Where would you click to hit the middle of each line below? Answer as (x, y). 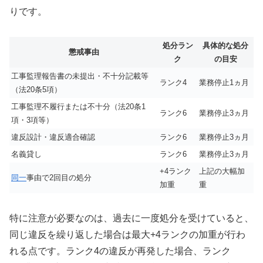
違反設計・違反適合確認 (53, 137)
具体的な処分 (225, 45)
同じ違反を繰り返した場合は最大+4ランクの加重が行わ (127, 234)
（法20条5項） (36, 89)
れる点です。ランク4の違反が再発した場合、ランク (120, 251)
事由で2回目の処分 (59, 177)
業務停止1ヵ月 (224, 82)
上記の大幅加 (222, 171)
